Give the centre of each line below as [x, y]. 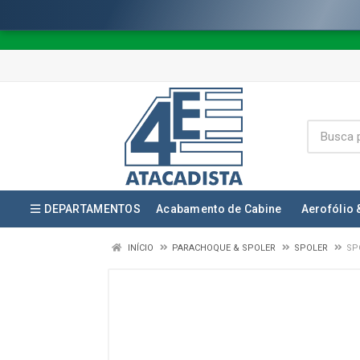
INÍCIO [139, 248]
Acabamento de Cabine [219, 209]
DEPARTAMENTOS [92, 209]
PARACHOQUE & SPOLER [224, 248]
